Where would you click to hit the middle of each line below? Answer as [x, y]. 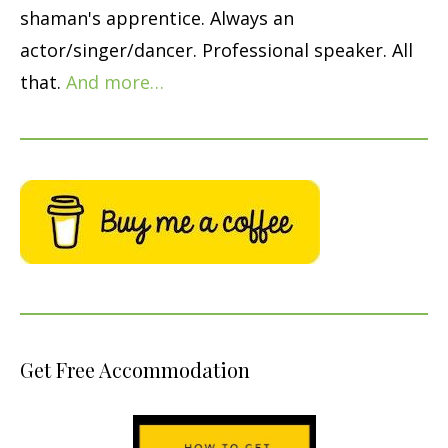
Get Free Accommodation [135, 369]
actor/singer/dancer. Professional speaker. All [216, 49]
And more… [115, 81]
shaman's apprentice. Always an [157, 17]
